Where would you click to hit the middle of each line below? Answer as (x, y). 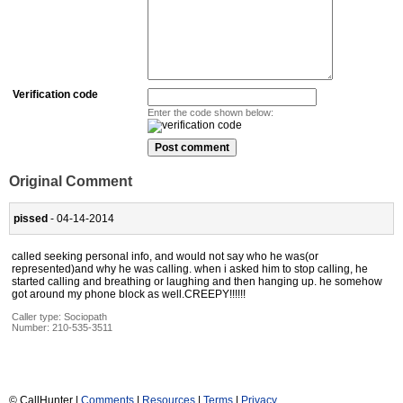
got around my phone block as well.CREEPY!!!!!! (129, 294)
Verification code (55, 95)
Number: (32, 327)
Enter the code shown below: (210, 113)
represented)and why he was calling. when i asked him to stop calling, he (190, 269)
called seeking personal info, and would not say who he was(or (165, 256)
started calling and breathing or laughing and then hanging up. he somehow (197, 281)
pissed (31, 218)
